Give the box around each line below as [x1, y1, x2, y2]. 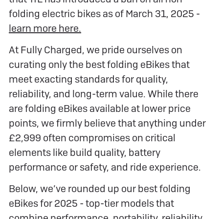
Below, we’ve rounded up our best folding [9, 182, 191, 195]
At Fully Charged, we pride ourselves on [9, 43, 182, 56]
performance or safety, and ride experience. [9, 160, 201, 174]
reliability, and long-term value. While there [9, 87, 198, 100]
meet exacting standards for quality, [9, 72, 168, 86]
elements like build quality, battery [9, 146, 160, 159]
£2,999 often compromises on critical [9, 131, 175, 144]
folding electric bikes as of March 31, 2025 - [9, 7, 200, 20]
